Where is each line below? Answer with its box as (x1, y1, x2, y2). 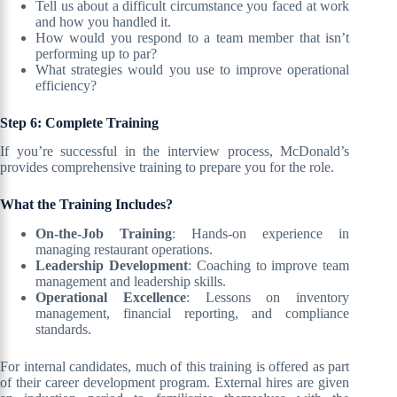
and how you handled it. (35, 13, 171, 29)
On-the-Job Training (35, 226, 173, 242)
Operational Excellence (35, 290, 186, 306)
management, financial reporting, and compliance (35, 306, 350, 322)
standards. (35, 322, 91, 338)
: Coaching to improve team (187, 258, 350, 274)
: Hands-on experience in (172, 226, 350, 242)
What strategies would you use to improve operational (35, 61, 350, 77)
